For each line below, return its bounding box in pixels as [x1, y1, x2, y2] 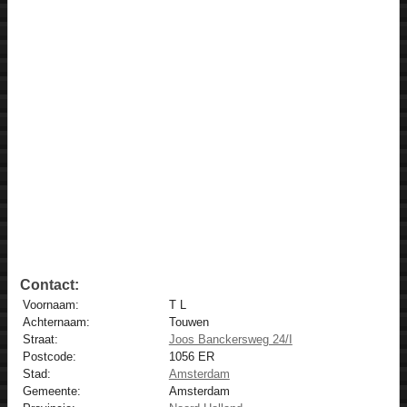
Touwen [168, 315, 209, 330]
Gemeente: [22, 384, 81, 399]
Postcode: [22, 350, 76, 364]
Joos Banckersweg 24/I [168, 333, 293, 347]
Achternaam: [22, 315, 90, 330]
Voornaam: [22, 298, 79, 313]
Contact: [19, 277, 79, 293]
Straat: [22, 333, 58, 347]
